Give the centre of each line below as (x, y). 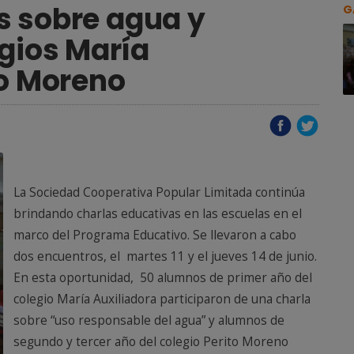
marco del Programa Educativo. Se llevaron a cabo (155, 235)
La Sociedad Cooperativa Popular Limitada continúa (159, 192)
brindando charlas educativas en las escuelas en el (158, 214)
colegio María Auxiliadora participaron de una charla (162, 299)
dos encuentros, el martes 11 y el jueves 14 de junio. (165, 256)
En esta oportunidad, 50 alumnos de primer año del (163, 278)
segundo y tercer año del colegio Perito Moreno (151, 342)
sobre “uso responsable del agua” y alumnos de (149, 320)
